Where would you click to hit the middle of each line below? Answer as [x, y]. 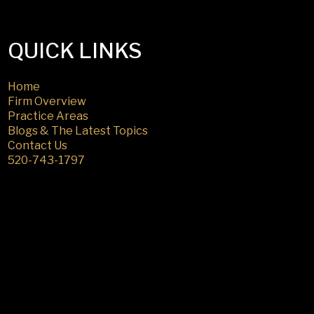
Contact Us [37, 145]
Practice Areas [48, 116]
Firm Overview [47, 101]
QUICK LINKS [75, 50]
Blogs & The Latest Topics [78, 130]
